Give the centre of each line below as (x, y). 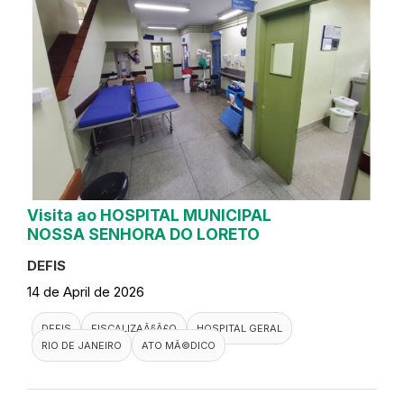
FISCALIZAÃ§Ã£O (134, 328)
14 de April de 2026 (86, 291)
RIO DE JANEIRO (82, 345)
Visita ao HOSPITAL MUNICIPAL (149, 215)
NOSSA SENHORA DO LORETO (143, 234)
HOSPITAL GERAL (239, 328)
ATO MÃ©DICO (179, 345)
